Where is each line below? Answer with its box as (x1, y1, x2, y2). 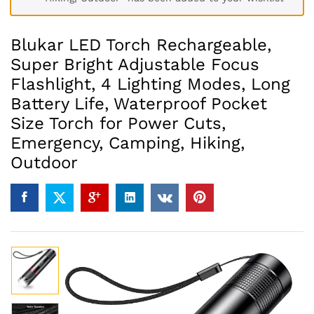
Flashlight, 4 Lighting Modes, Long (11, 74, 290, 94)
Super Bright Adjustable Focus (11, 55, 259, 74)
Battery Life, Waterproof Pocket (11, 94, 267, 114)
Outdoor (11, 153, 78, 172)
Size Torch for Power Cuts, (11, 114, 226, 133)
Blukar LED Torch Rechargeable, (11, 35, 271, 55)
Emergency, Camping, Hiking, (11, 133, 245, 153)
